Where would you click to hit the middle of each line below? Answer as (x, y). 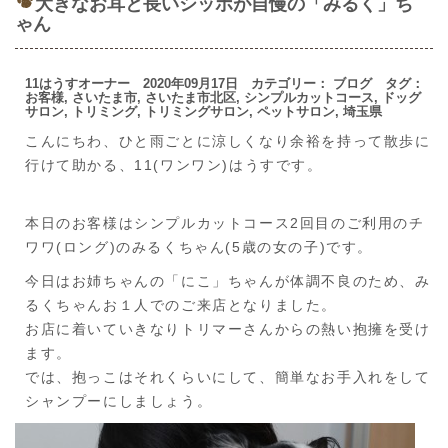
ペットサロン (296, 111)
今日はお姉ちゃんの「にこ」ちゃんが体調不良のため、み (228, 280)
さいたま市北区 (190, 97)
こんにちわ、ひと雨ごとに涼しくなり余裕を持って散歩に (228, 140)
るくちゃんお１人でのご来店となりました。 (181, 304)
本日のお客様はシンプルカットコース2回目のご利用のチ (225, 222)
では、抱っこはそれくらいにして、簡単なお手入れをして (228, 376)
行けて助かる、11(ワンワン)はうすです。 (174, 164)
